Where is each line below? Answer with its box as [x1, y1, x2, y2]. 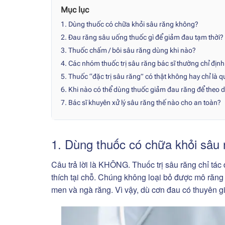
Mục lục [61, 5, 89, 15]
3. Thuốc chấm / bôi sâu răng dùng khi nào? [61, 46, 196, 55]
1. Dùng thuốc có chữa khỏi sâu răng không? [61, 20, 198, 29]
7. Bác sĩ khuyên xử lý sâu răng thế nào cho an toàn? [61, 98, 221, 107]
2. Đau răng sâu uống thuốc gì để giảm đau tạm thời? [61, 33, 223, 42]
